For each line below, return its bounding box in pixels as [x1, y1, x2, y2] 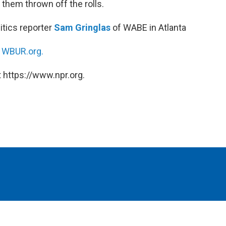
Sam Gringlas [54, 22, 110, 33]
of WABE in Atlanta [112, 22, 186, 33]
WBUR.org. [2, 46, 43, 56]
